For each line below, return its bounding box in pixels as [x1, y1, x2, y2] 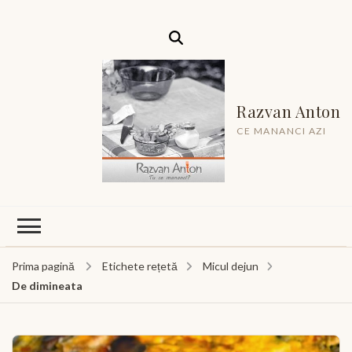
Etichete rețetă [101, 259, 178, 273]
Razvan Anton [236, 100, 340, 122]
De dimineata [12, 279, 82, 293]
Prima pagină [12, 259, 75, 273]
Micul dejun [202, 259, 258, 273]
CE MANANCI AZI [236, 124, 326, 137]
